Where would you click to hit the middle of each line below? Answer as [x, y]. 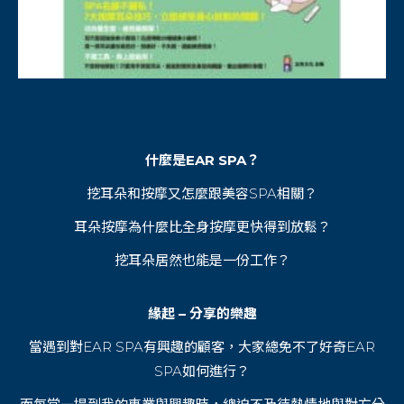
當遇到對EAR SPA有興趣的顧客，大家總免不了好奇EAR [202, 346]
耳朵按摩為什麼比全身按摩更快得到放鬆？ [202, 226]
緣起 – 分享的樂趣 [202, 313]
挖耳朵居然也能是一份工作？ [202, 260]
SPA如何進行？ [202, 371]
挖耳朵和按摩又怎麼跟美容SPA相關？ [202, 193]
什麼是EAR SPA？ [202, 160]
